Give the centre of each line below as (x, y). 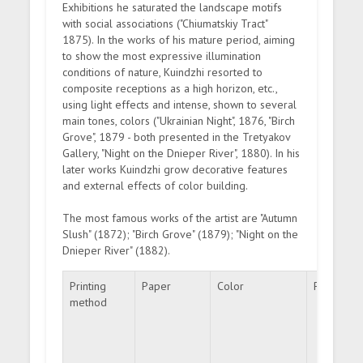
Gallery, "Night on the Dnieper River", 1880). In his (181, 153)
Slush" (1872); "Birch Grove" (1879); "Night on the (181, 234)
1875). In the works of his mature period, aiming (179, 40)
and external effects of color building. (156, 186)
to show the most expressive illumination (162, 56)
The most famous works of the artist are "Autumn (180, 218)
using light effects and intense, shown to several (180, 105)
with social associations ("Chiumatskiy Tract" (165, 23)
